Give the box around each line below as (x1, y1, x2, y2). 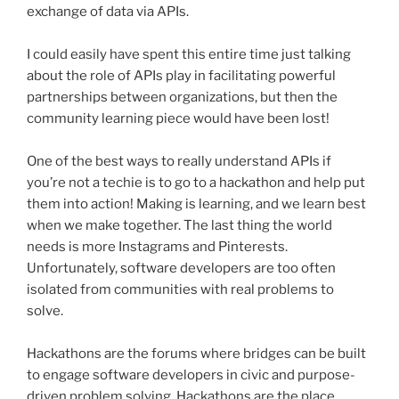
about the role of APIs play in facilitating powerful (27, 68, 336, 85)
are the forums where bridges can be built (102, 346, 366, 362)
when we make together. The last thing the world (27, 217, 332, 234)
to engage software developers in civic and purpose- (27, 367, 355, 384)
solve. (27, 303, 66, 320)
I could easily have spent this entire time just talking (27, 46, 351, 63)
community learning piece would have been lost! (27, 110, 330, 127)
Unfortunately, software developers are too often (27, 260, 336, 277)
